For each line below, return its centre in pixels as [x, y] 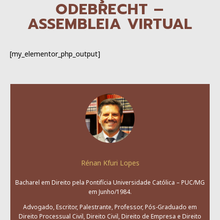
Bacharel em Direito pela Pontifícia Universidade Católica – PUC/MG [110, 183]
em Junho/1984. [110, 192]
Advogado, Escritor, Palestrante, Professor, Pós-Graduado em [110, 207]
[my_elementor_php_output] [55, 54]
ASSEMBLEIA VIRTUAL [110, 24]
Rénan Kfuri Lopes [110, 163]
